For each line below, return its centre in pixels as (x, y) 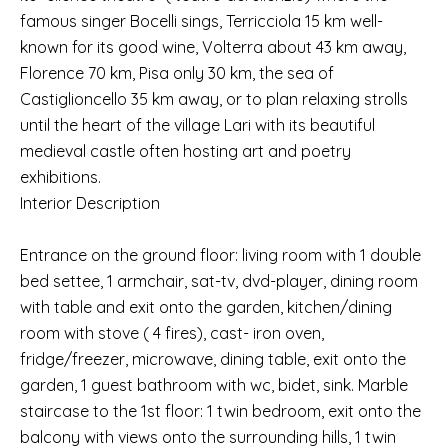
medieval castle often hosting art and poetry (185, 151)
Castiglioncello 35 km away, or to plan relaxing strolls (214, 99)
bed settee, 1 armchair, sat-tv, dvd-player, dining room (219, 281)
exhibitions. (60, 177)
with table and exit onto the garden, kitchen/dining (206, 307)
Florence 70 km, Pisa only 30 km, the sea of (177, 73)
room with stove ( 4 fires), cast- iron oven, (172, 333)
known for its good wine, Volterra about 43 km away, (213, 47)
